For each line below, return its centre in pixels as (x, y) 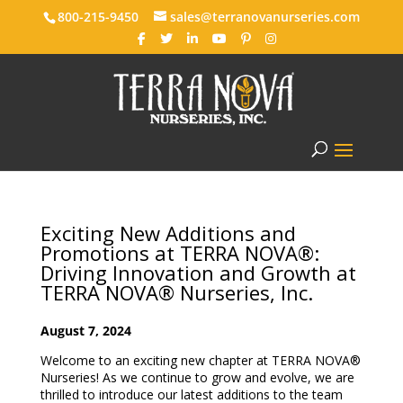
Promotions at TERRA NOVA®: (179, 253)
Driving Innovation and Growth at (198, 273)
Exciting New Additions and (168, 233)
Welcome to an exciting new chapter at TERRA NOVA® (200, 360)
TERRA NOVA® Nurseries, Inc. (176, 292)
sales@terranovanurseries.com (264, 16)
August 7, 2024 (85, 331)
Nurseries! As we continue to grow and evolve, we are (197, 377)
